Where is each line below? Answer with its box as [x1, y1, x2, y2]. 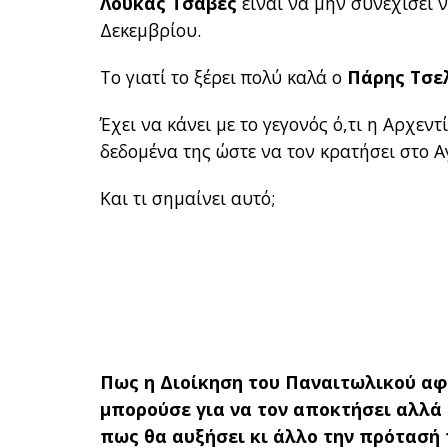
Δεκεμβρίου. [100, 18, 202, 43]
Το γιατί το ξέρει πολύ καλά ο [100, 65, 348, 90]
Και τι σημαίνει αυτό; [100, 186, 276, 211]
